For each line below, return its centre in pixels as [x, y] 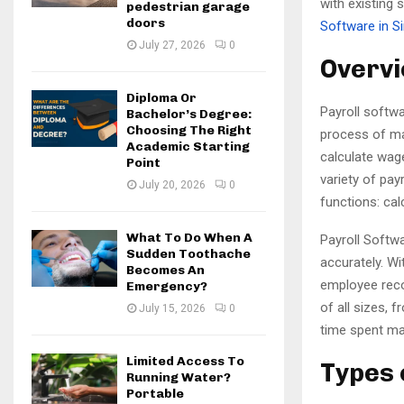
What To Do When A [189, 238]
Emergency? [167, 286]
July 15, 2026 [172, 308]
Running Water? [179, 377]
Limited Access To [185, 361]
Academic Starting [188, 147]
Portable [155, 394]
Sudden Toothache [188, 254]
